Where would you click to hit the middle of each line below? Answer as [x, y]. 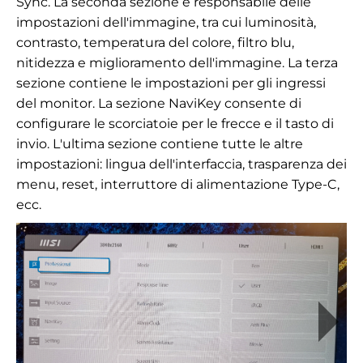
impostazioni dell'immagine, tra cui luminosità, [166, 22]
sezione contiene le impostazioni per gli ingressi [171, 83]
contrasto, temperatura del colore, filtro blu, [155, 42]
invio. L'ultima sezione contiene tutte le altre [160, 143]
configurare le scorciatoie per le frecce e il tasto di [175, 123]
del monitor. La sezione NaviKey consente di [159, 103]
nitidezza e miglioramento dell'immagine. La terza [177, 62]
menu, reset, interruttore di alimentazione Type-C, [178, 184]
